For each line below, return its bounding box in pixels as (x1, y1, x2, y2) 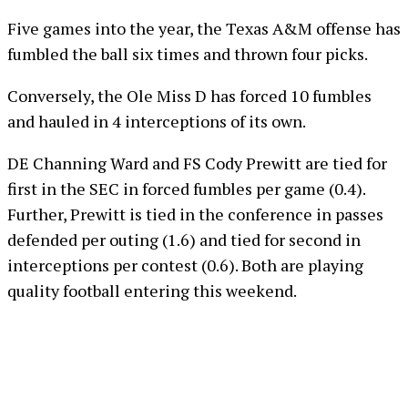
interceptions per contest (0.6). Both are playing (7, 254, 363, 276)
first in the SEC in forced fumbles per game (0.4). (7, 178, 365, 199)
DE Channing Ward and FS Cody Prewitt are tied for (7, 152, 387, 174)
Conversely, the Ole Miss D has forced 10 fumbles (7, 85, 372, 107)
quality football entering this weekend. (7, 280, 297, 301)
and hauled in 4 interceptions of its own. (7, 110, 306, 132)
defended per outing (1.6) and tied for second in (7, 229, 361, 250)
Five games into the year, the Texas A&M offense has (7, 17, 401, 39)
